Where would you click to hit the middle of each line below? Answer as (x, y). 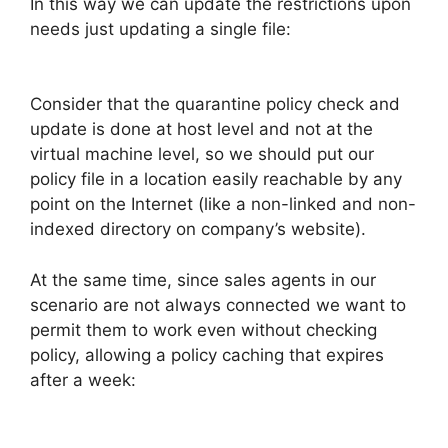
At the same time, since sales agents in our (203, 279)
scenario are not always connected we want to (218, 304)
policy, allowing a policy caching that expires (207, 354)
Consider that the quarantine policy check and (215, 104)
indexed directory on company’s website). (198, 229)
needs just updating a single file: (160, 28)
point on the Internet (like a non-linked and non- (223, 204)
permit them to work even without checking (203, 329)
